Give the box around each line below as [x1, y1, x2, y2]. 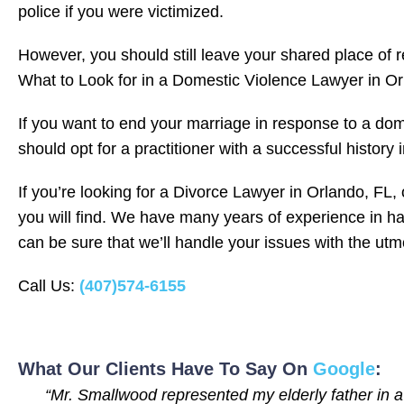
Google [313, 358, 375, 379]
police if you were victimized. [18, 2, 224, 21]
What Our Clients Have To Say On [18, 358, 313, 379]
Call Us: [18, 276, 79, 295]
